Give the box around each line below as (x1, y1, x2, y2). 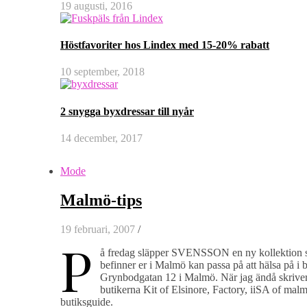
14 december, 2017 (60, 132, 143, 144)
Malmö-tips (60, 191, 142, 209)
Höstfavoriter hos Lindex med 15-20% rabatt (60, 39, 269, 51)
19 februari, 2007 (60, 223, 135, 235)
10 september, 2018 (60, 66, 145, 78)
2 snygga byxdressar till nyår (60, 105, 194, 117)
